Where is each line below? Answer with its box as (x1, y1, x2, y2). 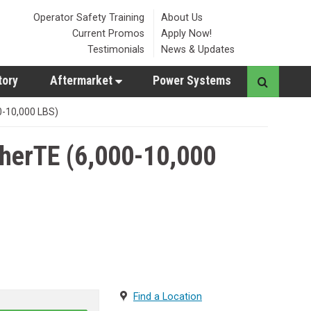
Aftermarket (50, 74, 115, 87)
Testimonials (87, 43, 144, 55)
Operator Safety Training (33, 11, 144, 23)
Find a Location (133, 291, 202, 303)
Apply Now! (161, 27, 212, 39)
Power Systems (153, 74, 231, 87)
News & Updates (161, 43, 235, 55)
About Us (161, 11, 203, 23)
